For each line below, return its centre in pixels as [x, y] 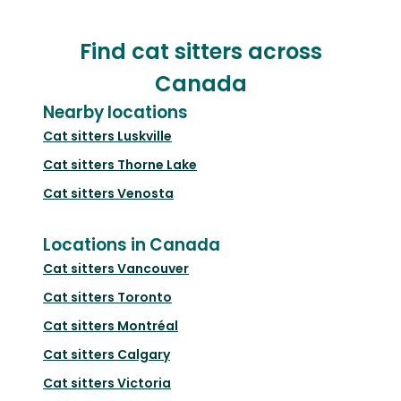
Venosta [145, 193]
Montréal [148, 325]
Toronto [145, 297]
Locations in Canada [132, 244]
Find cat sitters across [200, 51]
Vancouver [153, 268]
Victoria [144, 383]
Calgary [144, 354]
